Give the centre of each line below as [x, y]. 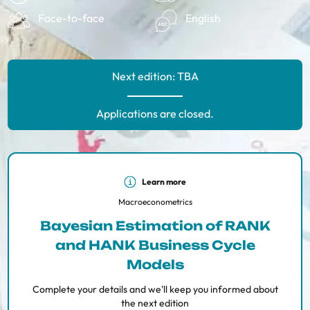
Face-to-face [71, 18]
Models [155, 264]
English [203, 18]
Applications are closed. [155, 113]
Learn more [164, 182]
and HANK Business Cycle [155, 245]
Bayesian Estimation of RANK [155, 226]
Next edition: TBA [155, 76]
